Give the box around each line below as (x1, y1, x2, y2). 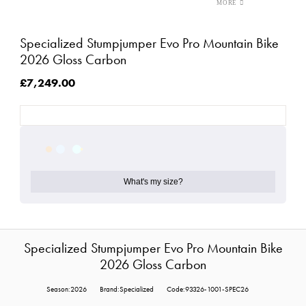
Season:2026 (46, 285, 87, 294)
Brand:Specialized (100, 285, 154, 294)
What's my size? (123, 177, 183, 187)
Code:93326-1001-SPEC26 (167, 285, 249, 294)
